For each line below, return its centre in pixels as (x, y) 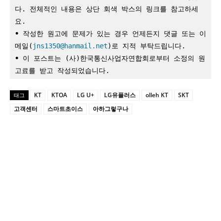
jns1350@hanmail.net (70, 46)
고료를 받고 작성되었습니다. (62, 70)
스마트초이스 (65, 109)
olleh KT (157, 95)
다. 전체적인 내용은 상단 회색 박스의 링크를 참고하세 (107, 9)
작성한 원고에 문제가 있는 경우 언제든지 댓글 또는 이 (112, 33)
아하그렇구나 (110, 109)
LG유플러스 (120, 95)
